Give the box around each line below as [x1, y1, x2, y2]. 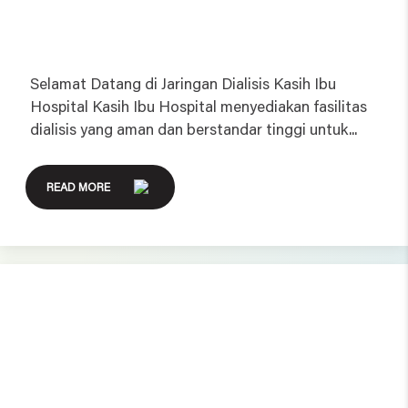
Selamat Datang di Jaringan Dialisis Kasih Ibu [30, 72, 337, 93]
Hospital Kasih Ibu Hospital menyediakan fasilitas [30, 95, 368, 116]
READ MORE [46, 179, 110, 195]
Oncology [30, 310, 130, 342]
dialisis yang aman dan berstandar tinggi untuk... [30, 117, 358, 138]
